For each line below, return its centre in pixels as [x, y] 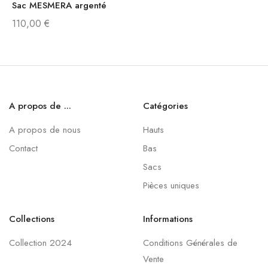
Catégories [165, 106]
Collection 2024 [40, 243]
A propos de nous [45, 130]
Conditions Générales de [190, 243]
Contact [23, 148]
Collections [32, 219]
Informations [168, 219]
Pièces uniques [171, 185]
